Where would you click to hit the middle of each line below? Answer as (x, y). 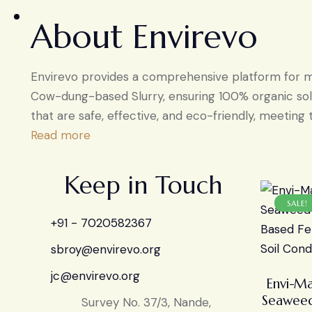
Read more (61, 135)
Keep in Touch (143, 186)
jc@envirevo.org (95, 275)
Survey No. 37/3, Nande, (147, 302)
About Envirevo (144, 37)
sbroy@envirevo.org (106, 249)
